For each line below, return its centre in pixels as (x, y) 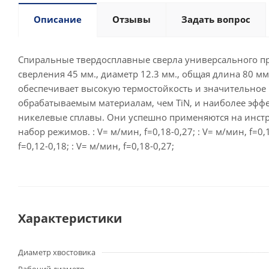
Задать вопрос (216, 20)
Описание (58, 20)
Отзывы (131, 20)
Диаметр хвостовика (57, 252)
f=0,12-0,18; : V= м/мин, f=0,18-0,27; (96, 146)
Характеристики (70, 219)
